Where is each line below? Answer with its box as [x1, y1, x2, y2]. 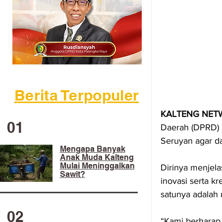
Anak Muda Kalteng [59, 153, 134, 162]
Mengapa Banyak [59, 144, 125, 154]
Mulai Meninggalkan [59, 161, 135, 170]
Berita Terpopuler [14, 86, 139, 104]
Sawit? [59, 169, 85, 179]
